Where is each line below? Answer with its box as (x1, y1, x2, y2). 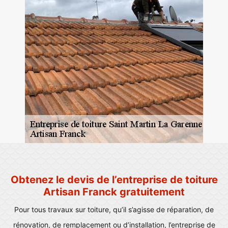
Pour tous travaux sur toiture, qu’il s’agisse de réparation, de (14, 205, 214, 214)
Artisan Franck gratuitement (43, 186, 185, 198)
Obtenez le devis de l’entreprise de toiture (10, 174, 218, 186)
